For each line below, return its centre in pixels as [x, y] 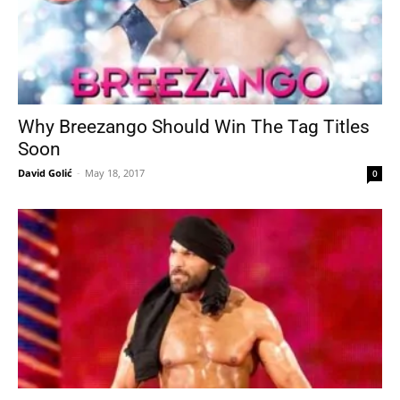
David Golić [45, 172]
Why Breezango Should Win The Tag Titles [194, 126]
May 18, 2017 [115, 172]
